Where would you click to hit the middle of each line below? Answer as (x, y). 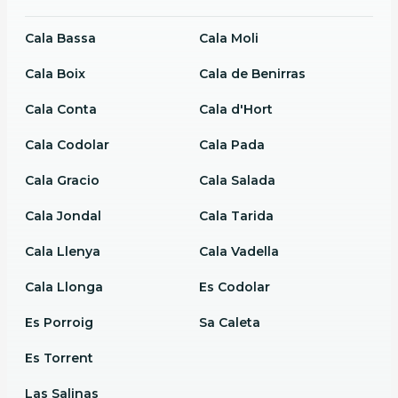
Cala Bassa (60, 38)
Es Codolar (235, 287)
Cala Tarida (236, 215)
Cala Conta (60, 109)
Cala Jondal (63, 215)
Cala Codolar (67, 144)
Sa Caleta (230, 322)
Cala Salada (237, 180)
